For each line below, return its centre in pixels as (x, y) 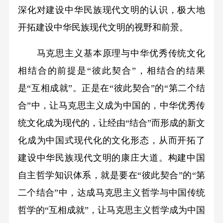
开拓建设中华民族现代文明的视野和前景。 (103, 27)
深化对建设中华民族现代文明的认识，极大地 (111, 10)
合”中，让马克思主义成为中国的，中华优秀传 (111, 106)
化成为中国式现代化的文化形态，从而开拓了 (111, 141)
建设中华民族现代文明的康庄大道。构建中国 (111, 158)
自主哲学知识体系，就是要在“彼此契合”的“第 (111, 175)
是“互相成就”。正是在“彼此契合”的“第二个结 (111, 88)
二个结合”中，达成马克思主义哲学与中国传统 (111, 193)
